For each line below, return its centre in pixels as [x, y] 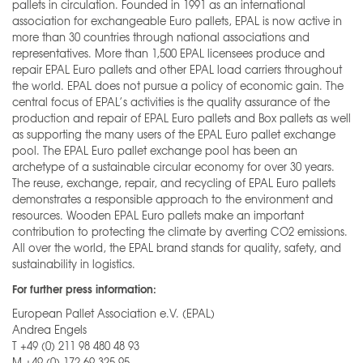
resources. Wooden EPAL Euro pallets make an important [158, 216]
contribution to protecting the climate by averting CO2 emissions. [180, 232]
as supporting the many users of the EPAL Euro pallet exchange [174, 135]
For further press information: [84, 289]
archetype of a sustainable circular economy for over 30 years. [173, 167]
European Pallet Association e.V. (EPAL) [113, 314]
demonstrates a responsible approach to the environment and [173, 199]
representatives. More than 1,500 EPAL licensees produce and [169, 53]
